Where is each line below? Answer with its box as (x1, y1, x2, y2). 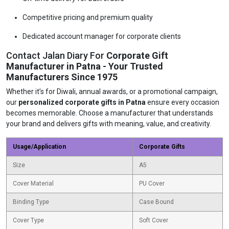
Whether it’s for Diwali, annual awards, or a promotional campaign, (6, 87, 218, 96)
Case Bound (139, 198, 174, 205)
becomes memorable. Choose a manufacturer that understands (6, 109, 213, 117)
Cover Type (13, 217, 44, 224)
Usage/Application (13, 143, 66, 150)
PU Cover (139, 180, 165, 187)
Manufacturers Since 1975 (6, 72, 118, 82)
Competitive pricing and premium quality (22, 13, 153, 21)
